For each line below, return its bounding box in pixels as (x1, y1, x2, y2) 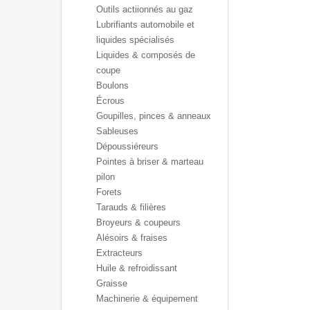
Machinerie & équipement (96, 293, 198, 304)
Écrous (96, 95, 125, 106)
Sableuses (96, 126, 138, 136)
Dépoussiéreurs (96, 141, 158, 152)
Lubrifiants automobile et (96, 19, 194, 30)
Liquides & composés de (96, 50, 195, 60)
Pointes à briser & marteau (96, 156, 203, 167)
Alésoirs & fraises (96, 232, 167, 243)
